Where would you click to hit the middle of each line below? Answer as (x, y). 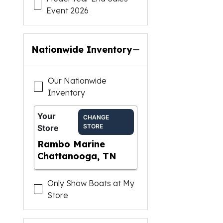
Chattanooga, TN (77, 156)
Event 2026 (68, 10)
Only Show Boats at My (91, 183)
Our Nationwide (77, 81)
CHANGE (96, 117)
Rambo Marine (71, 144)
